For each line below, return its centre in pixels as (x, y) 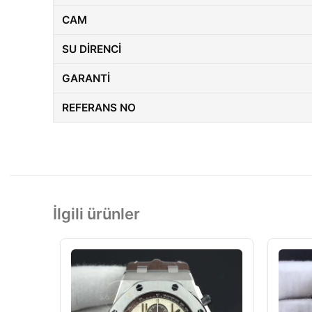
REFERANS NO (99, 108)
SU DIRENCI (92, 49)
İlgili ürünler (96, 214)
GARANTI (86, 78)
